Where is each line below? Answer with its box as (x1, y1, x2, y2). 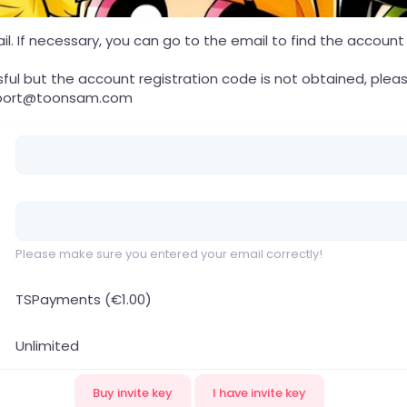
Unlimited (15, 335, 79, 355)
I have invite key (212, 383, 306, 402)
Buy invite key (92, 383, 173, 402)
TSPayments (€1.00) (15, 289, 152, 309)
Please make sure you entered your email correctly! (15, 244, 323, 263)
